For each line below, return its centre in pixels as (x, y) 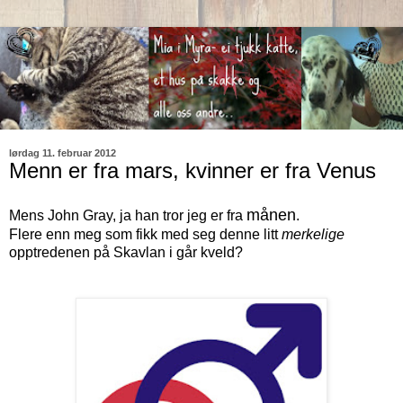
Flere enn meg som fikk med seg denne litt (145, 234)
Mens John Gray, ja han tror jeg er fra (128, 215)
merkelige (313, 234)
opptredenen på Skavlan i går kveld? (128, 252)
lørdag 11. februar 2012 (63, 153)
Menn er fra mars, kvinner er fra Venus (193, 171)
